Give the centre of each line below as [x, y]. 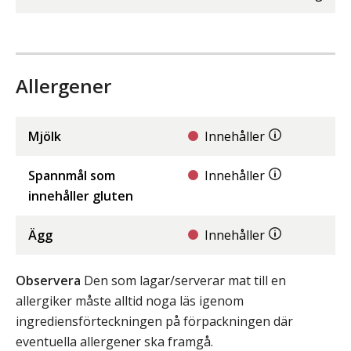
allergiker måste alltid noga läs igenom [130, 301]
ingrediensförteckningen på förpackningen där [154, 322]
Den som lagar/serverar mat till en [183, 281]
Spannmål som [72, 176]
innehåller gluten [81, 196]
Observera [48, 281]
